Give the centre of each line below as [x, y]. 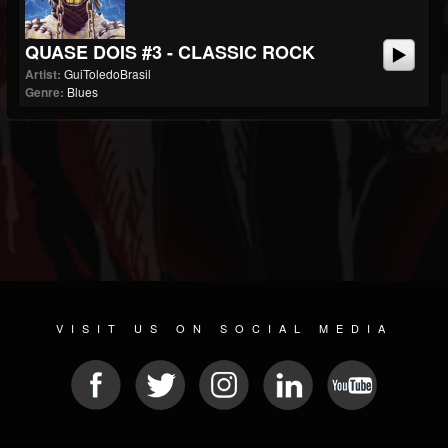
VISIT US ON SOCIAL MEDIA [224, 328]
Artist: [43, 74]
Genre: [44, 92]
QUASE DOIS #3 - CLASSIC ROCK [170, 52]
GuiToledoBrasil [107, 73]
